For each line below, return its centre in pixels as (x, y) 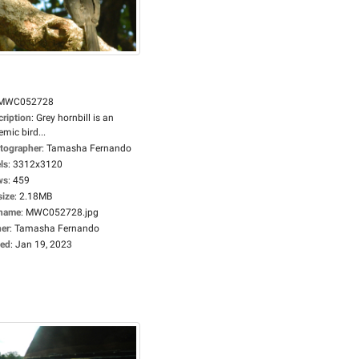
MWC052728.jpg (62, 212)
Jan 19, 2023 (44, 244)
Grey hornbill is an (75, 118)
